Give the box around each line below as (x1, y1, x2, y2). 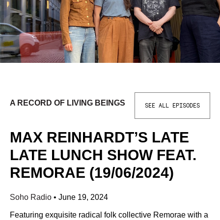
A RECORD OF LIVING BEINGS (10, 99, 125, 107)
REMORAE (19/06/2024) (10, 165, 174, 181)
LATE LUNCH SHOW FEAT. (10, 147, 196, 163)
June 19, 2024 (58, 193, 108, 201)
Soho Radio (10, 193, 54, 201)
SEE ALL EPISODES (145, 103, 200, 109)
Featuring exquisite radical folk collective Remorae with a (10, 211, 208, 219)
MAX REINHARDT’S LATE (10, 129, 189, 145)
